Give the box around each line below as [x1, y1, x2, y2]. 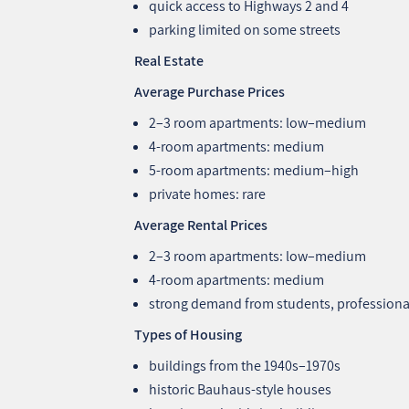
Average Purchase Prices [134, 81, 286, 101]
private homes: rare [149, 184, 267, 204]
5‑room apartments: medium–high [149, 160, 360, 180]
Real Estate [134, 50, 204, 70]
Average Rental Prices [134, 215, 268, 235]
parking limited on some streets [149, 19, 341, 39]
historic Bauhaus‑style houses [149, 379, 332, 399]
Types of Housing [134, 324, 243, 344]
